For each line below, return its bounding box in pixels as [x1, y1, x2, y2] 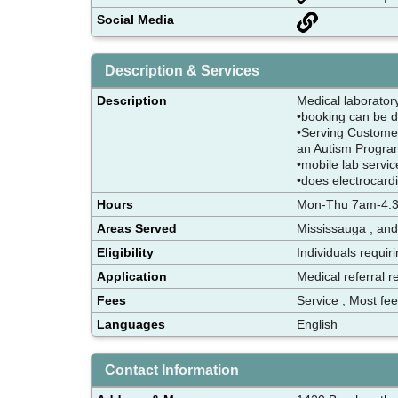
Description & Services [105, 62, 259, 78]
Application [97, 268, 167, 283]
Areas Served [97, 220, 177, 235]
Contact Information [105, 362, 239, 378]
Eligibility [97, 244, 154, 259]
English [297, 316, 338, 331]
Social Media [97, 12, 174, 27]
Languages [97, 316, 165, 331]
